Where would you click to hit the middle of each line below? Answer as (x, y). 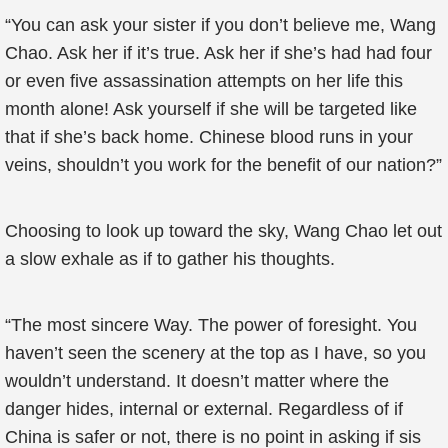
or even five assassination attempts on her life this (204, 81)
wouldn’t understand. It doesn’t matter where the (197, 381)
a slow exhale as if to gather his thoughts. (170, 259)
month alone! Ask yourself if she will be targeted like (211, 109)
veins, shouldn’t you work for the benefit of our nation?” (223, 165)
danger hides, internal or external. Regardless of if (204, 409)
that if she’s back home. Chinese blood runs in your (209, 137)
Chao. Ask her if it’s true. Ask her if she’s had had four (218, 53)
